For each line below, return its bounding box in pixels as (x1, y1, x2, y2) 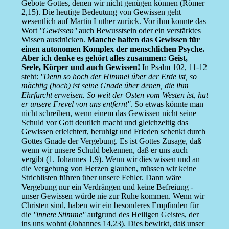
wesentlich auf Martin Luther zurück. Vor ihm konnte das (21, 17, 206, 26)
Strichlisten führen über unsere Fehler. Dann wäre (21, 173, 181, 182)
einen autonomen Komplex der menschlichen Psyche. (21, 44, 204, 54)
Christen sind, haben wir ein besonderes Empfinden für (21, 201, 199, 210)
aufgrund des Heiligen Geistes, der (85, 210, 199, 219)
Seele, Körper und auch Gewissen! (21, 63, 140, 72)
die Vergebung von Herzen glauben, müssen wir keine (21, 164, 196, 173)
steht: (21, 72, 40, 81)
